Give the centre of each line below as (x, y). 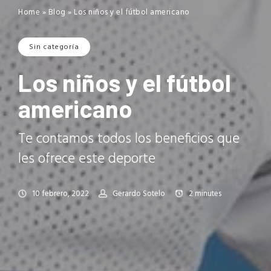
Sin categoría (54, 47)
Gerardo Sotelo (139, 194)
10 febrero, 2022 (60, 194)
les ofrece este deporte (87, 159)
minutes (208, 194)
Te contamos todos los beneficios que (129, 139)
